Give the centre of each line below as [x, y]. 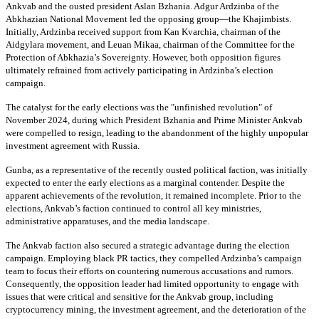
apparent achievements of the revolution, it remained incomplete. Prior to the [153, 195]
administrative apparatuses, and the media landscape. [108, 221]
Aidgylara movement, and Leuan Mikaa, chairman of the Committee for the [150, 44]
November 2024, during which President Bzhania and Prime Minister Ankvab [154, 120]
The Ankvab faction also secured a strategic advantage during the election [148, 245]
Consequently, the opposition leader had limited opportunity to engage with [152, 283]
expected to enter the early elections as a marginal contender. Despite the [145, 182]
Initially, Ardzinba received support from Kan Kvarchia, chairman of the [143, 31]
